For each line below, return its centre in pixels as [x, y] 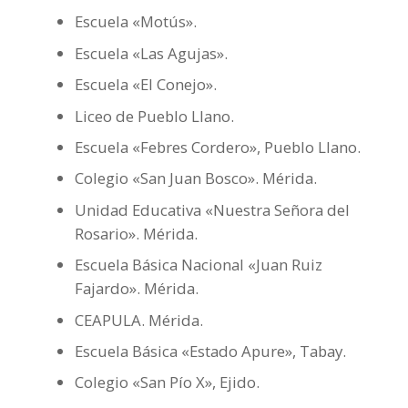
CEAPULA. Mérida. [138, 320]
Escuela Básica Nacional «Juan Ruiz [198, 265]
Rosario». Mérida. [136, 233]
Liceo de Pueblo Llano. [154, 116]
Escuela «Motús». [135, 22]
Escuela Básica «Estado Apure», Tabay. [210, 351]
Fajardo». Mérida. [136, 289]
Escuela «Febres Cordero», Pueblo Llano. [217, 147]
